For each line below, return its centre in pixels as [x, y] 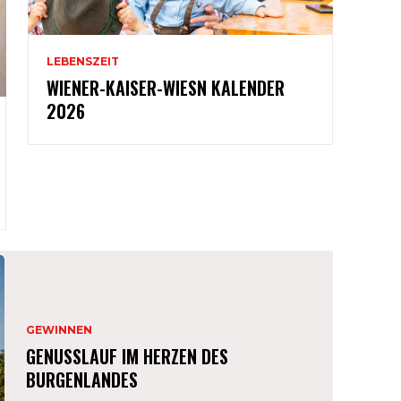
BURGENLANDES [82, 379]
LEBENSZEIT [83, 62]
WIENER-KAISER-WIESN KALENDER [166, 88]
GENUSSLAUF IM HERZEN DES [128, 356]
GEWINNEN [60, 329]
